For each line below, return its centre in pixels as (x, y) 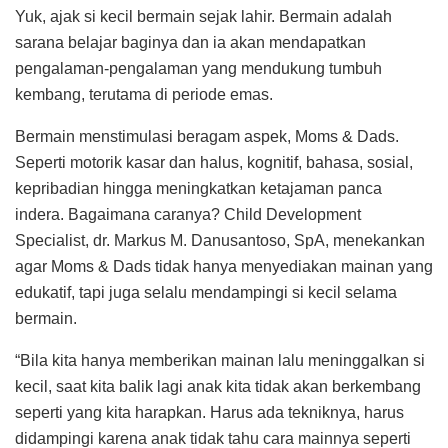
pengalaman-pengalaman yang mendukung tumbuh (198, 68)
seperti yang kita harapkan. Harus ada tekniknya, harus (209, 412)
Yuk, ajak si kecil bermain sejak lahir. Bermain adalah (203, 16)
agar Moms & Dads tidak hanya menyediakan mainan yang (224, 266)
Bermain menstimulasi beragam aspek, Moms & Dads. (207, 136)
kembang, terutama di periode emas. (144, 94)
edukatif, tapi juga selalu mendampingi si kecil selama (206, 292)
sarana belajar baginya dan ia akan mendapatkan (190, 42)
